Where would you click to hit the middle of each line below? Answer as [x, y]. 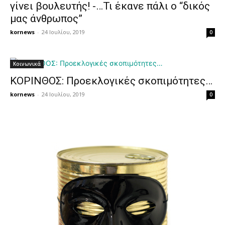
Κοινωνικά [27, 64]
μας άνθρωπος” [46, 18]
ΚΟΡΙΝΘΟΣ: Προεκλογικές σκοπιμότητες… [111, 81]
